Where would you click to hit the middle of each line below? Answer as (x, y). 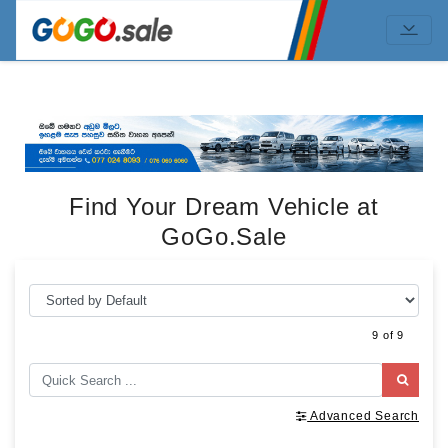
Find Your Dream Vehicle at (224, 206)
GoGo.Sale (224, 236)
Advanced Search (364, 416)
